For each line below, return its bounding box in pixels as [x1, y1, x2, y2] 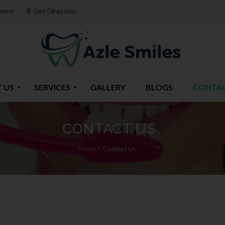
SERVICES [34, 82, 70, 92]
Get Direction [33, 7, 76, 15]
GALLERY [90, 82, 126, 92]
